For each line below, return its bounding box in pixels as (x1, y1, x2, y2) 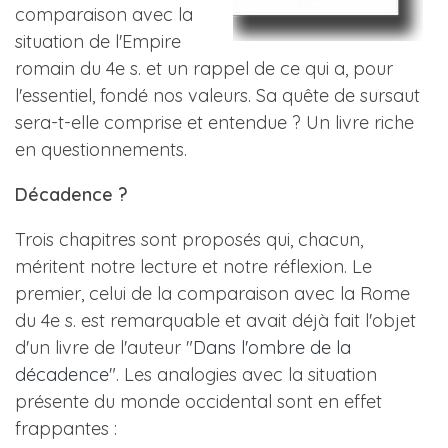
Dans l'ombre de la (193, 336, 351, 359)
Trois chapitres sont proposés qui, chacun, (15, 228, 363, 251)
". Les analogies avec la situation (109, 363, 377, 386)
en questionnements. (15, 138, 187, 161)
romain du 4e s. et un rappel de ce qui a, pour (15, 57, 393, 80)
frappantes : (15, 417, 117, 440)
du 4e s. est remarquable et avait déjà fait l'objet (15, 309, 416, 332)
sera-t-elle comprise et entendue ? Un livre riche (15, 111, 414, 134)
